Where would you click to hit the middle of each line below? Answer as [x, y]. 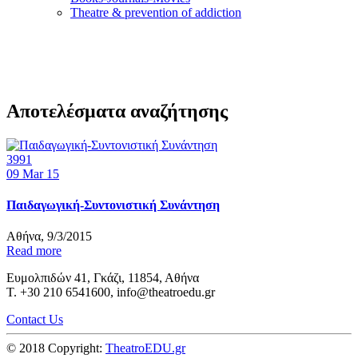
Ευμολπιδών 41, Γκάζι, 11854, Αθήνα [103, 278]
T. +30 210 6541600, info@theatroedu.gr [111, 292]
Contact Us [35, 320]
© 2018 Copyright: [56, 348]
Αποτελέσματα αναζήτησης [117, 111]
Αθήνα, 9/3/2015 [51, 237]
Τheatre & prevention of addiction [156, 12]
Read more [34, 251]
